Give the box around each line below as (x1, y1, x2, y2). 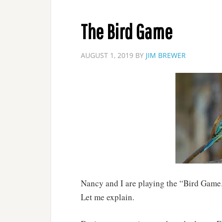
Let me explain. (81, 191, 134, 203)
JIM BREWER (146, 51, 186, 60)
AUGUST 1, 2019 (81, 51, 133, 60)
